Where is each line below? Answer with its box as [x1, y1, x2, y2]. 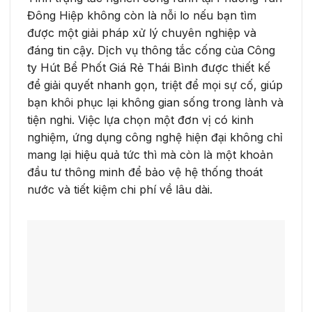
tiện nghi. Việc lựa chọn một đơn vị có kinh [27, 113, 253, 127]
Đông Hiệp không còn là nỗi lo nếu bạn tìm [27, 8, 256, 23]
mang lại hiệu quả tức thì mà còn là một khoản [27, 148, 273, 162]
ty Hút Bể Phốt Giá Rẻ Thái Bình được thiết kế [27, 61, 270, 75]
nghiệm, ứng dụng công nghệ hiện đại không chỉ [27, 130, 283, 145]
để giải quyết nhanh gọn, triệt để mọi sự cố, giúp [27, 78, 283, 93]
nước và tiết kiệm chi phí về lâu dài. [27, 182, 212, 197]
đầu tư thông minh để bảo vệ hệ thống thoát [27, 165, 263, 180]
